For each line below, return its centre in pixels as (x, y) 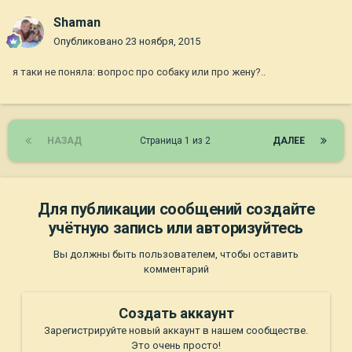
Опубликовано (90, 42)
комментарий (176, 269)
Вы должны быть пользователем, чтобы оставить (176, 255)
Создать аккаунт (176, 313)
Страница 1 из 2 (177, 141)
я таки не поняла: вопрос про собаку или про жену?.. (139, 72)
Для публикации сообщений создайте (176, 209)
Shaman (77, 23)
